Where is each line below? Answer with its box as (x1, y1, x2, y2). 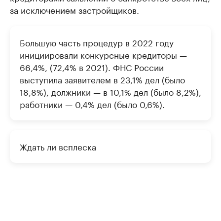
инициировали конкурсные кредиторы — (20, 47, 187, 61)
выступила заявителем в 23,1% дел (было (20, 72, 185, 85)
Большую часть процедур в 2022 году (20, 35, 174, 48)
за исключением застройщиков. (10, 2, 139, 16)
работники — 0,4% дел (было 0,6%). (20, 97, 165, 110)
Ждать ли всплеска (20, 139, 96, 152)
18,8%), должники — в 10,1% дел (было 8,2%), (20, 84, 201, 98)
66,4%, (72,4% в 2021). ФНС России (20, 60, 164, 73)
